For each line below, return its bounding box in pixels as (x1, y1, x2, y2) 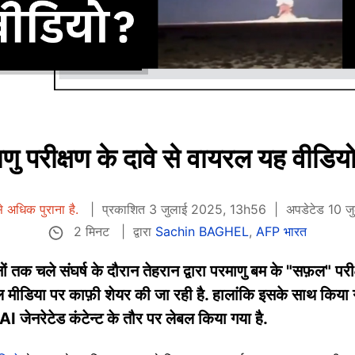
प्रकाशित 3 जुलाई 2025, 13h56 (102, 201, 267, 217)
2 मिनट (69, 223, 113, 239)
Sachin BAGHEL (155, 223, 249, 240)
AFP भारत (255, 223, 307, 240)
